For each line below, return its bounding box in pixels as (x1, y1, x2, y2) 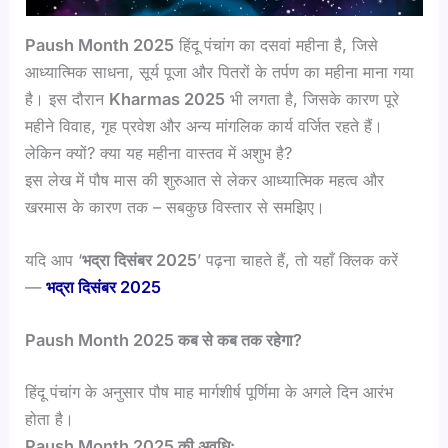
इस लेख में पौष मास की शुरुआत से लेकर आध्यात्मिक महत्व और (25, 169, 385, 190)
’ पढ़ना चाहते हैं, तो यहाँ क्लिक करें (197, 249, 399, 270)
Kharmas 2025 (109, 88, 226, 109)
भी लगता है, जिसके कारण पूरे (225, 88, 400, 109)
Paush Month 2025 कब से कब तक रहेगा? (25, 330, 303, 351)
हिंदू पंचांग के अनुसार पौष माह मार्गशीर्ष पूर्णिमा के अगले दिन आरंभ (25, 381, 394, 402)
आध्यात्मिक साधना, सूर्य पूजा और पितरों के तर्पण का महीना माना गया (25, 61, 415, 82)
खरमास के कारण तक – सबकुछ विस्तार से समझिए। (25, 196, 326, 217)
